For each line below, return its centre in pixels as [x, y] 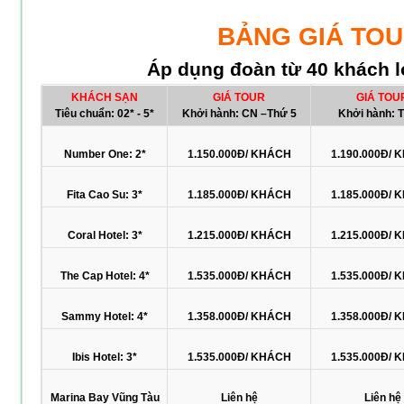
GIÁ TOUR [239, 97]
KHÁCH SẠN [105, 97]
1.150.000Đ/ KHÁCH [239, 154]
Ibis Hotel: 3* [105, 357]
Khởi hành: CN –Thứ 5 [239, 113]
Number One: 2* [105, 154]
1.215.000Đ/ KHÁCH [239, 235]
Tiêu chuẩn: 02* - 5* [105, 113]
